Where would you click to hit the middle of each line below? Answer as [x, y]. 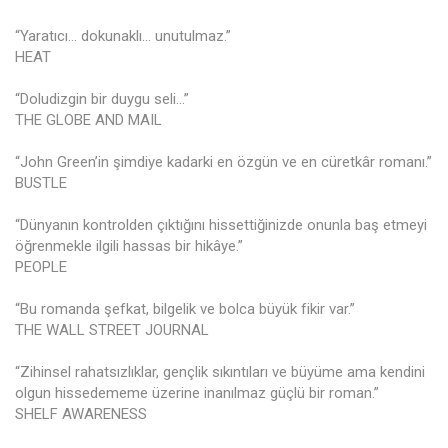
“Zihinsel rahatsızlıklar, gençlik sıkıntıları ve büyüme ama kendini [220, 372]
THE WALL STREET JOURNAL [112, 330]
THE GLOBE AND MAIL [88, 120]
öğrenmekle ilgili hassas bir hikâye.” [129, 246]
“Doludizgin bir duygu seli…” [102, 99]
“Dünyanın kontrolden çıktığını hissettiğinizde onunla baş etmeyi [221, 225]
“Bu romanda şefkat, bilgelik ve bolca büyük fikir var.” [185, 309]
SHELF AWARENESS [81, 414]
